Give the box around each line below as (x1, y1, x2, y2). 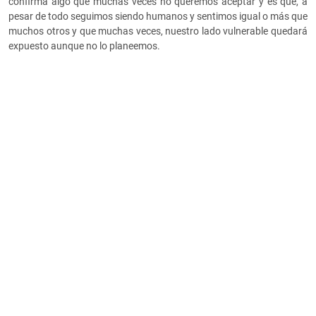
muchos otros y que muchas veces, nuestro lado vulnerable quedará (8, 25, 308, 37)
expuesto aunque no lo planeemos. (8, 40, 160, 52)
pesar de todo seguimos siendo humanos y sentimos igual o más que (8, 11, 308, 23)
